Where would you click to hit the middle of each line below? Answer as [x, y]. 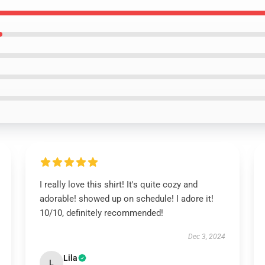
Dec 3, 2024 [207, 237]
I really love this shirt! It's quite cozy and [118, 185]
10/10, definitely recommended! [101, 213]
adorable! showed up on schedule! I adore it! [126, 199]
